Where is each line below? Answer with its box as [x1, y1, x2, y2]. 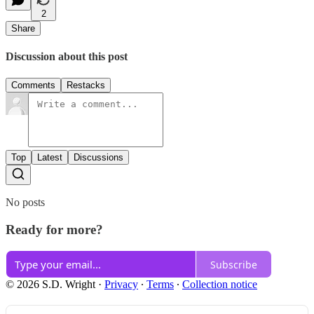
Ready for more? [6, 221, 103, 237]
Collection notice [182, 278, 257, 291]
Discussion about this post [6, 50, 128, 62]
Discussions [74, 152, 123, 163]
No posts [6, 196, 45, 209]
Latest [37, 152, 62, 163]
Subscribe [210, 257, 257, 271]
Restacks [67, 80, 105, 91]
